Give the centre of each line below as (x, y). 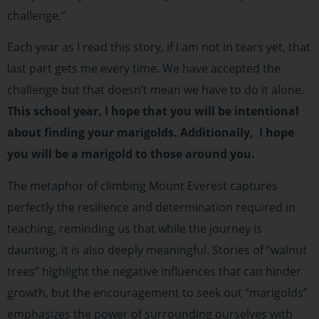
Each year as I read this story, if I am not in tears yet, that (159, 47)
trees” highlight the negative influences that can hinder (154, 271)
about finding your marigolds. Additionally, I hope (151, 133)
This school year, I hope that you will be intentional (153, 111)
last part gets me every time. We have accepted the (144, 69)
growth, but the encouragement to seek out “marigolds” (157, 292)
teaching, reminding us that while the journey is (135, 228)
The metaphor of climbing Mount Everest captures (142, 185)
